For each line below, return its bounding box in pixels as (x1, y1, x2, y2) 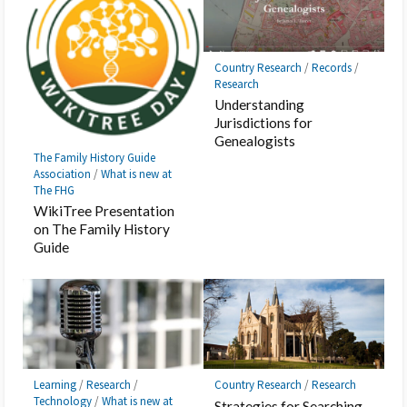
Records (312, 59, 352, 75)
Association (34, 165, 92, 182)
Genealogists (214, 132, 296, 149)
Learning (34, 377, 77, 393)
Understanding (214, 95, 305, 113)
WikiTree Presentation (34, 203, 175, 220)
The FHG (34, 182, 75, 198)
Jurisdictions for (214, 114, 313, 131)
